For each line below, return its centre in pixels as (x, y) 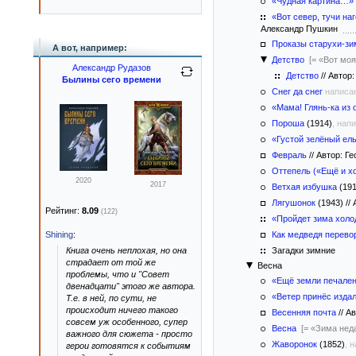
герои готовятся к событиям (128, 346)
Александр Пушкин (302, 29)
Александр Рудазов (111, 68)
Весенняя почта (304, 312)
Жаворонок (294, 344)
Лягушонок (294, 203)
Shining (59, 234)
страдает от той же (111, 262)
